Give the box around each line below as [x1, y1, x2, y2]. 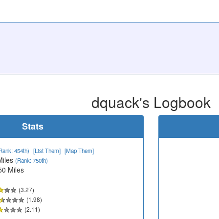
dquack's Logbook [91, 91, 211, 112]
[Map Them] [65, 146, 94, 154]
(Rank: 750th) [15, 156, 48, 164]
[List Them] [33, 146, 61, 154]
